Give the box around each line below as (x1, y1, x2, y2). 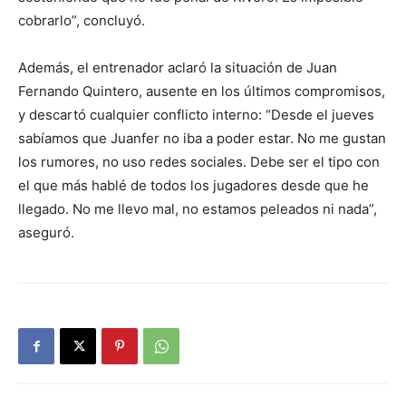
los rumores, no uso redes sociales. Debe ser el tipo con (18, 152, 380, 170)
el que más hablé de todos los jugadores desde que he (18, 176, 369, 194)
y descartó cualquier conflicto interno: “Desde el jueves (18, 105, 374, 123)
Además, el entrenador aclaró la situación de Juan (18, 58, 337, 76)
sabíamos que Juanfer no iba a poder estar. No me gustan (18, 129, 386, 147)
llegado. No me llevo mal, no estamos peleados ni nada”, (18, 199, 377, 217)
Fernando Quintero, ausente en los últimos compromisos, (18, 82, 385, 100)
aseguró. (18, 223, 74, 241)
